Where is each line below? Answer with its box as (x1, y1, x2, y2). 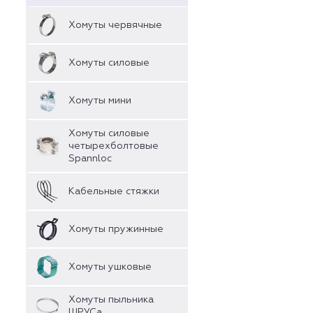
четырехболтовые (68, 141, 159, 151)
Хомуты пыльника (68, 295, 154, 305)
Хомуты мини (68, 96, 131, 105)
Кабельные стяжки (68, 187, 159, 196)
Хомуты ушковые (68, 262, 152, 272)
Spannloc (68, 154, 112, 163)
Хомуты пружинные (68, 224, 163, 234)
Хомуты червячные (68, 20, 162, 30)
